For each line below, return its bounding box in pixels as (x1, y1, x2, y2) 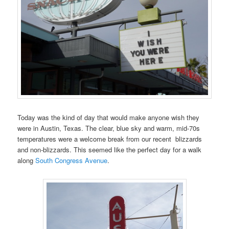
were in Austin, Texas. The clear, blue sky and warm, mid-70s (17, 123, 200, 133)
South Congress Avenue (35, 155, 108, 165)
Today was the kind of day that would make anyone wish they (17, 112, 200, 122)
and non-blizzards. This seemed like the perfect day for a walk (17, 144, 202, 154)
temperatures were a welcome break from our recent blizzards (17, 133, 202, 144)
